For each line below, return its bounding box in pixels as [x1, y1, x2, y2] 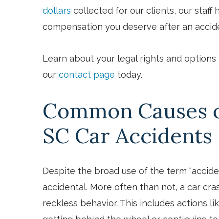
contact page [59, 69, 115, 80]
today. [115, 69, 142, 80]
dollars [43, 5, 71, 16]
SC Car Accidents [43, 122, 212, 149]
